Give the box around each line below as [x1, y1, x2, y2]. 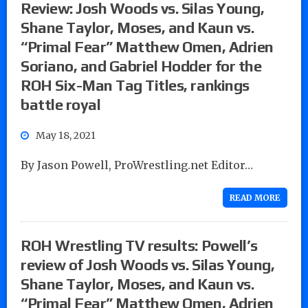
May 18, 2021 [36, 129, 96, 142]
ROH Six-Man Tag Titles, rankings [21, 76, 250, 94]
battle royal [21, 95, 101, 113]
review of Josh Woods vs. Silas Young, [21, 255, 275, 274]
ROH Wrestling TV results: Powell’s [21, 236, 258, 254]
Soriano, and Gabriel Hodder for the [21, 56, 262, 75]
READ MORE [230, 192, 280, 203]
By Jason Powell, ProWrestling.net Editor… [21, 157, 253, 172]
